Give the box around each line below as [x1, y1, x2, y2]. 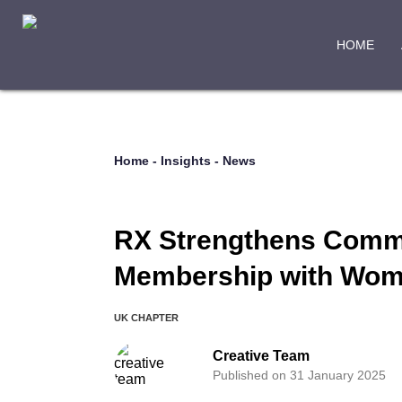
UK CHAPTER [114, 312, 179, 324]
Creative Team [213, 348, 310, 364]
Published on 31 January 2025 [213, 368, 386, 383]
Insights [161, 153, 211, 168]
